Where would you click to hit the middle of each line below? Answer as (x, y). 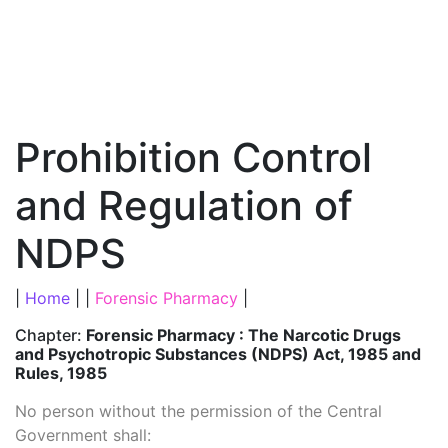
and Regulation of (184, 205)
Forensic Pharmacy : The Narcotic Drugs (243, 335)
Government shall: (83, 435)
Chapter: (50, 335)
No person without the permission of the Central (198, 411)
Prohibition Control (193, 157)
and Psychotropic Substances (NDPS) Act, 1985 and (218, 354)
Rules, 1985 (61, 373)
